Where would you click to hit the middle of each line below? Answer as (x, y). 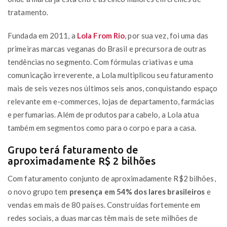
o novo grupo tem (39, 191)
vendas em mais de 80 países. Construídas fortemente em (104, 204)
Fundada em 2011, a (42, 35)
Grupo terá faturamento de (73, 149)
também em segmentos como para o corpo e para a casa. (102, 127)
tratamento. (28, 12)
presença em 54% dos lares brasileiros (137, 191)
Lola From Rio (101, 35)
